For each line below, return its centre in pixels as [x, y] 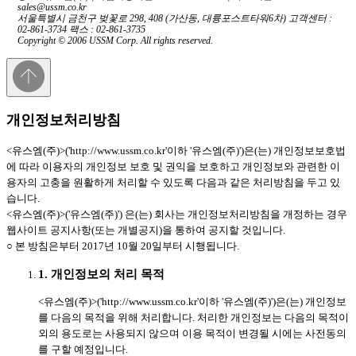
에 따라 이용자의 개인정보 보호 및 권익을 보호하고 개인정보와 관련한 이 [173, 166]
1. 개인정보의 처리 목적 [101, 274]
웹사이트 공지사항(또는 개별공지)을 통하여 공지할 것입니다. [146, 230]
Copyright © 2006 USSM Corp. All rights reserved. [115, 41]
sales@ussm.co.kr [52, 7]
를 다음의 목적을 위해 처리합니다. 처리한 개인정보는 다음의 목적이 [193, 317]
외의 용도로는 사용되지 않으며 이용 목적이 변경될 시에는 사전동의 [192, 333]
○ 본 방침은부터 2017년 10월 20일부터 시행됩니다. [123, 246]
